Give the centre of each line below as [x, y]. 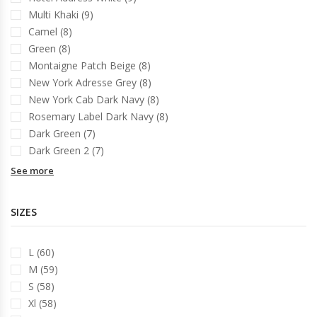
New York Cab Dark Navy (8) [94, 99]
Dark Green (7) [62, 133]
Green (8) [50, 48]
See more [32, 171]
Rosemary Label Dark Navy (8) [98, 116]
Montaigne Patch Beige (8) [90, 65]
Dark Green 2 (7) [66, 150]
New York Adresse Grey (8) [90, 82]
